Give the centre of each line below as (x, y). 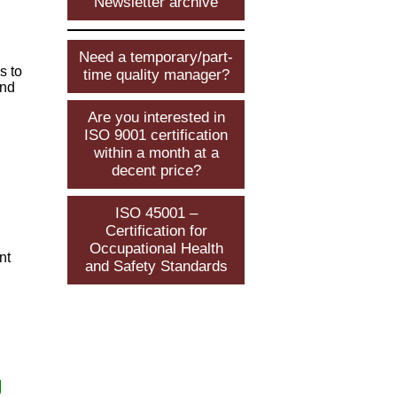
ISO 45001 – (156, 213)
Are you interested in (156, 117)
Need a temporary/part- (156, 57)
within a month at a (156, 152)
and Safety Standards (156, 266)
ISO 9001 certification (156, 135)
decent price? (156, 170)
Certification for (156, 230)
